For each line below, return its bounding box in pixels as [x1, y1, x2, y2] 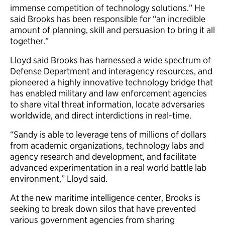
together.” [10, 36, 49, 47]
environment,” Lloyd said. [10, 173, 107, 184]
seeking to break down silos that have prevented [10, 203, 196, 214]
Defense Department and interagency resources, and [10, 66, 212, 77]
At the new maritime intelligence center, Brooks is [10, 192, 200, 203]
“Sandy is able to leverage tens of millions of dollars [10, 129, 206, 140]
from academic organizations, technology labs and [10, 140, 204, 151]
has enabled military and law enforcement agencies [10, 88, 207, 99]
